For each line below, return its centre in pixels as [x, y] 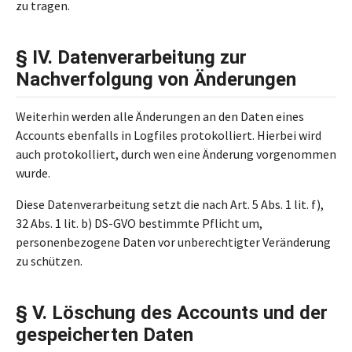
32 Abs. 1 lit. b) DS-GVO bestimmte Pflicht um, [139, 223]
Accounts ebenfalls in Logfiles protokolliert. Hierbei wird [169, 135]
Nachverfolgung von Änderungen [156, 79]
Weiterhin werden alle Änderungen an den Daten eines [160, 116]
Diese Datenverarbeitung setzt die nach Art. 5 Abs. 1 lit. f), [170, 204]
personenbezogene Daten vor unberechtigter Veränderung [173, 242]
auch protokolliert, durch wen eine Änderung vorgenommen [176, 154]
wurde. [33, 173]
